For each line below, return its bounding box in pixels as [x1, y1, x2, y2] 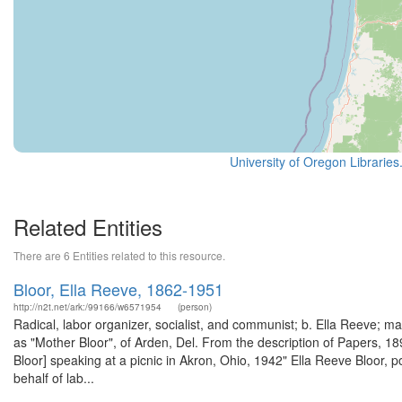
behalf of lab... [13, 369, 94, 387]
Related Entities [13, 211, 162, 242]
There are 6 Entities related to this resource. [13, 248, 225, 263]
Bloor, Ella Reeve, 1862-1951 [13, 277, 223, 301]
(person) [178, 301, 212, 313]
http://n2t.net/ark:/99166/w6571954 [13, 301, 162, 313]
